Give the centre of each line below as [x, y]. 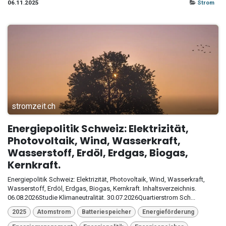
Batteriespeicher [106, 212]
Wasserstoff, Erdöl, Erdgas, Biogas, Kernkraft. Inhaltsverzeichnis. [102, 188]
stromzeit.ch [34, 106]
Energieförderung [168, 212]
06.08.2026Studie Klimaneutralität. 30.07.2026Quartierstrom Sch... [101, 197]
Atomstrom [54, 212]
